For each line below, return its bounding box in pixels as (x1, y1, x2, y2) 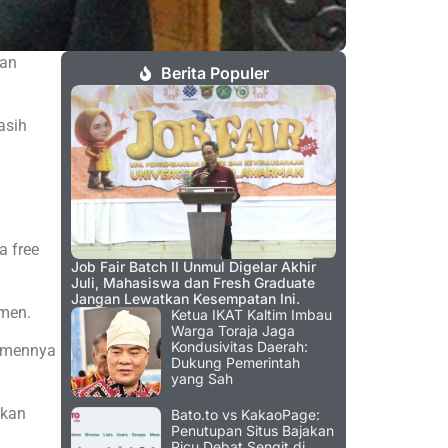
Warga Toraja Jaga (171, 322, 295, 340)
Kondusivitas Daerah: (171, 338, 308, 356)
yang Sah (171, 370, 233, 388)
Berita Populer (161, 63, 270, 84)
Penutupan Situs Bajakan (171, 422, 334, 440)
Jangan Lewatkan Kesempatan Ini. (71, 290, 300, 308)
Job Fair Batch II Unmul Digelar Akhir (71, 258, 316, 276)
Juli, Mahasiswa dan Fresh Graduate (71, 274, 315, 292)
